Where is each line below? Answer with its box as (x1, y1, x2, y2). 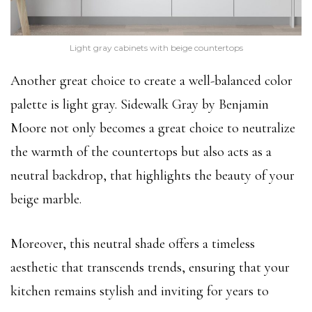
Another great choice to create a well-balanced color (10, 72, 292, 89)
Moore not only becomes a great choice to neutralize (10, 119, 295, 136)
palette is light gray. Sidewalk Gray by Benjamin (10, 95, 269, 113)
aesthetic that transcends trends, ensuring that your (10, 258, 290, 276)
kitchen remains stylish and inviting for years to (10, 282, 269, 299)
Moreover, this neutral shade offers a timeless (10, 235, 255, 252)
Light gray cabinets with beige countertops (69, 42, 243, 53)
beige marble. (10, 190, 81, 208)
